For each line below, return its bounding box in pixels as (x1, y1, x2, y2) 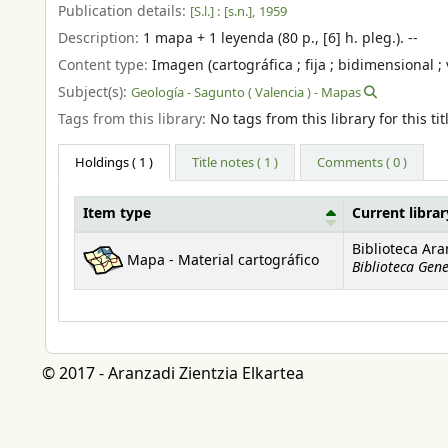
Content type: (58, 54, 152, 76)
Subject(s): (58, 81, 131, 103)
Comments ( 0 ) (317, 152, 408, 172)
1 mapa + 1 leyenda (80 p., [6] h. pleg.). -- (143, 28, 418, 50)
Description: (58, 28, 143, 50)
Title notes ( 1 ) (192, 152, 279, 172)
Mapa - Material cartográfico (127, 250, 319, 271)
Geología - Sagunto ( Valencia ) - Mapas (131, 82, 361, 102)
